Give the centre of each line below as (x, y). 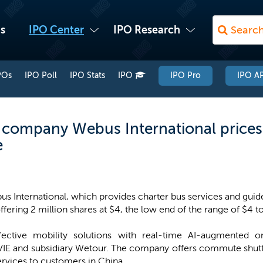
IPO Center (56, 30)
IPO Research (147, 30)
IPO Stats (87, 75)
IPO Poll (41, 75)
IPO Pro (186, 75)
